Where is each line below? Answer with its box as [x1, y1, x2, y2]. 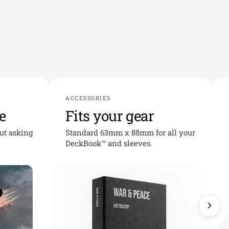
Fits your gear [65, 106, 154, 125]
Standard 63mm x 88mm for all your [65, 127, 195, 138]
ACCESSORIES [65, 94, 111, 102]
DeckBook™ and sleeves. [65, 138, 152, 148]
